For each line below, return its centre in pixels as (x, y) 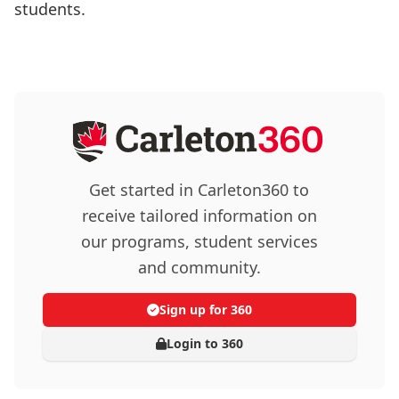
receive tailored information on (199, 215)
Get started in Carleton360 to (199, 189)
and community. (199, 267)
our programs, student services (199, 241)
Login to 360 (205, 343)
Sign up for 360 (206, 309)
